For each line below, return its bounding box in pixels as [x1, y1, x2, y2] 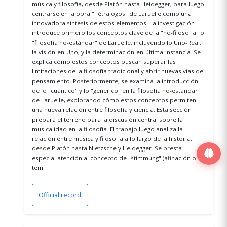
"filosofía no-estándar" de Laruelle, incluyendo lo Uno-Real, [31, 38, 201, 46]
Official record [39, 190, 82, 200]
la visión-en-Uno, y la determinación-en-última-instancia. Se [31, 48, 201, 56]
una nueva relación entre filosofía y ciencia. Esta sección [31, 105, 192, 113]
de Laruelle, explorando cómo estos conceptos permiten [31, 96, 196, 104]
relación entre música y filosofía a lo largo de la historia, [31, 134, 192, 142]
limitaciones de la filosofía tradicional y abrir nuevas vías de [31, 67, 203, 75]
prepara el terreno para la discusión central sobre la [31, 115, 183, 123]
